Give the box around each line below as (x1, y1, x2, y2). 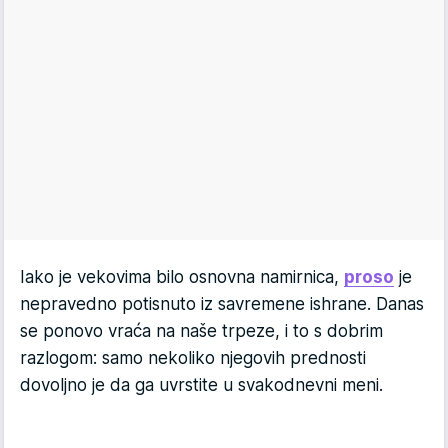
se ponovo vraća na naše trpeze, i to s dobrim (20, 320, 383, 341)
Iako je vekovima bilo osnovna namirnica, (20, 266, 344, 287)
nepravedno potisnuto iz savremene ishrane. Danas (20, 293, 424, 314)
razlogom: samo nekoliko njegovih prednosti (20, 347, 366, 368)
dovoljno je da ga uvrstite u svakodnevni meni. (20, 374, 383, 395)
